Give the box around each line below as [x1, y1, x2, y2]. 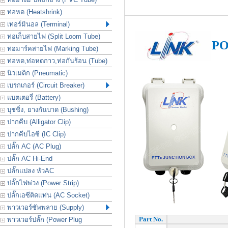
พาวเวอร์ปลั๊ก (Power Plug [5, 216, 82, 223]
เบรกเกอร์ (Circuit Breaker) [5, 81, 84, 89]
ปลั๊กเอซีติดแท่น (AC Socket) [5, 191, 90, 199]
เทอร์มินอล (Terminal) [5, 20, 70, 28]
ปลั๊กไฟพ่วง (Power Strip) [5, 179, 79, 187]
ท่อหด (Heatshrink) [5, 8, 62, 16]
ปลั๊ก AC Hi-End [5, 155, 52, 162]
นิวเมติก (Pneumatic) [5, 69, 68, 77]
